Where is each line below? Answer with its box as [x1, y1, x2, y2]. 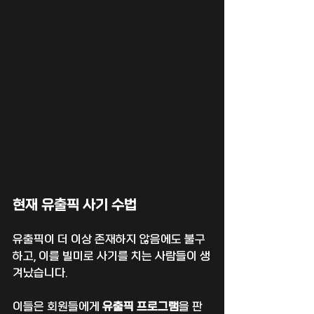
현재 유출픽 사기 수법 [13, 197, 137, 213]
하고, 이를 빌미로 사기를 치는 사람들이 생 [13, 250, 210, 263]
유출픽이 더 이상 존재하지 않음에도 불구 [13, 233, 205, 246]
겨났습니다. [13, 266, 67, 280]
